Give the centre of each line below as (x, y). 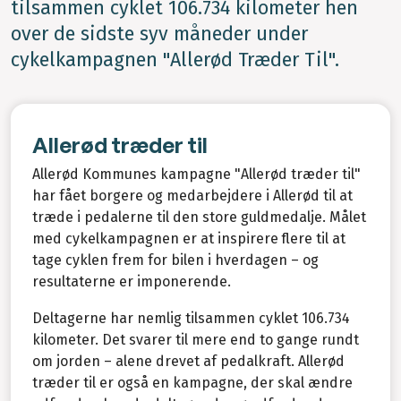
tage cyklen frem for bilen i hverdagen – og (175, 260)
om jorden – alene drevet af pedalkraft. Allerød (188, 361)
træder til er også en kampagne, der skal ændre (192, 382)
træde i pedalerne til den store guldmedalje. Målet (199, 217)
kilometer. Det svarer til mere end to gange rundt (196, 339)
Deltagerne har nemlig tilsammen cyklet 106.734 (191, 318)
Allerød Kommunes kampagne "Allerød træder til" (196, 174)
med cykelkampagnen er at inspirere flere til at (189, 238)
